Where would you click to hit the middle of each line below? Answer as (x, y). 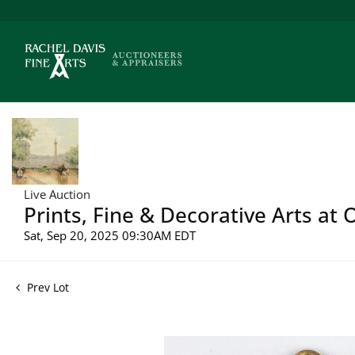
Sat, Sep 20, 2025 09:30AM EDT (110, 235)
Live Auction (57, 194)
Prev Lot (46, 287)
